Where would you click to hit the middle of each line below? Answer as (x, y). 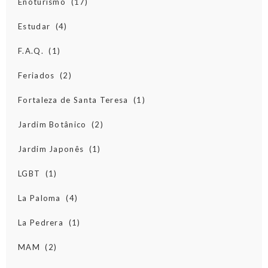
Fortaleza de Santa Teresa (73, 100)
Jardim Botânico (52, 125)
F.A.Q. (31, 51)
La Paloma (39, 198)
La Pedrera (41, 223)
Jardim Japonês (51, 149)
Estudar (34, 27)
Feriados (36, 76)
